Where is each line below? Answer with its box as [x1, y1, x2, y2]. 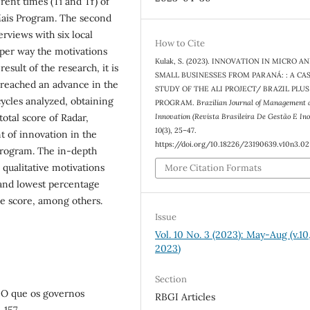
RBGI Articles [155, 291, 216, 304]
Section [155, 273, 188, 286]
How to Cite [155, 37, 206, 49]
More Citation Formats [165, 162, 262, 174]
